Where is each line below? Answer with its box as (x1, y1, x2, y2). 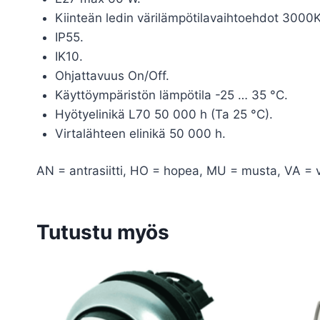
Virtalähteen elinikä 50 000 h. (54, 126, 226, 141)
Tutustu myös (36, 220, 169, 245)
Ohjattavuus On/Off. (54, 68, 169, 83)
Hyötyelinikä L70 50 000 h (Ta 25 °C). (54, 106, 273, 121)
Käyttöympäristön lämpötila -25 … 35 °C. (54, 87, 288, 102)
